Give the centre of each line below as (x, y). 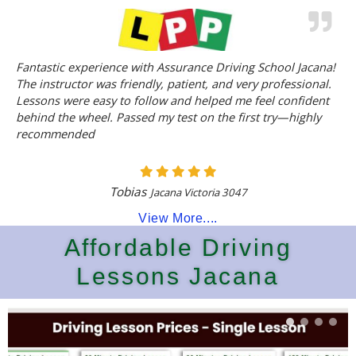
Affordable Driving (178, 247)
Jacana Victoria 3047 (198, 192)
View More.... (178, 218)
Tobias (128, 191)
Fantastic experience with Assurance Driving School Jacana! (176, 66)
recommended (55, 133)
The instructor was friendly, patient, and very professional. (174, 83)
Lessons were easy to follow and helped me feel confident (172, 100)
